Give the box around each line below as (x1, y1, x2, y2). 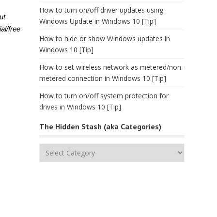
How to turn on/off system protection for (39, 91, 169, 100)
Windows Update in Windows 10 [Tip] (39, 16, 156, 26)
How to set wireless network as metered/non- (39, 62, 184, 72)
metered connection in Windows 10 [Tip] (39, 74, 166, 83)
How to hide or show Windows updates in (39, 34, 170, 43)
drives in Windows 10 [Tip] (39, 102, 121, 111)
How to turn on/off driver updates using (39, 5, 163, 15)
